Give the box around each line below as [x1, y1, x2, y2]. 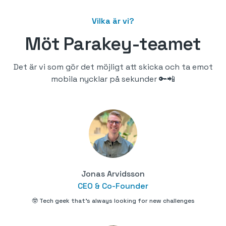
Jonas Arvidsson [81, 168, 145, 180]
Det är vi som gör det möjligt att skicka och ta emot [13, 62, 213, 73]
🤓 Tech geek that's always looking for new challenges [31, 197, 195, 205]
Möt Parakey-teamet [25, 32, 201, 56]
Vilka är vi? [92, 16, 134, 27]
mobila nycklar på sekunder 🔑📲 [51, 74, 175, 85]
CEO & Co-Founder [78, 181, 148, 192]
